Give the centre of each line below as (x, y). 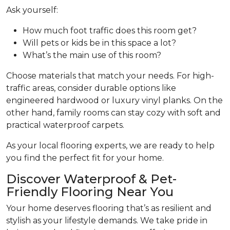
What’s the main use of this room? (92, 55)
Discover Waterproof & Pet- (91, 179)
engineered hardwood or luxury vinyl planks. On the (114, 101)
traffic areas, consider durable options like (91, 88)
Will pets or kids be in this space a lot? (99, 43)
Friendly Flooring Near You (90, 192)
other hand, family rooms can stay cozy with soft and (113, 113)
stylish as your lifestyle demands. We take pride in (107, 221)
